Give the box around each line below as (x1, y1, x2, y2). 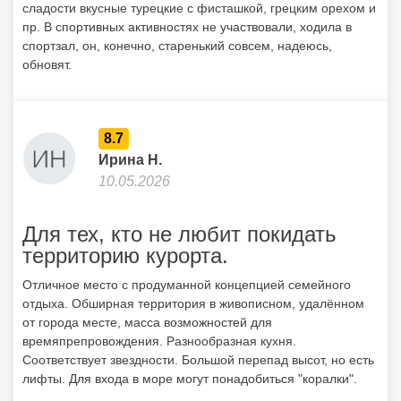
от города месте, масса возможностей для (22, 315, 272, 329)
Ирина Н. (98, 152, 162, 167)
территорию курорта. (22, 243, 228, 268)
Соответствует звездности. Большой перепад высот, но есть (22, 353, 374, 367)
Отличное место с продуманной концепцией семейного (22, 277, 351, 292)
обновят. (22, 57, 72, 72)
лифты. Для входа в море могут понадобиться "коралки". (22, 371, 357, 386)
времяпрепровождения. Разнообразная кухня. (22, 334, 296, 348)
